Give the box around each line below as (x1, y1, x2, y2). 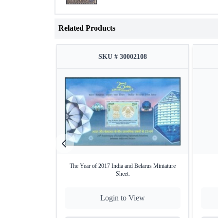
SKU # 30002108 (98, 53, 147, 61)
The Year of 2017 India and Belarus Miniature (70, 163, 176, 170)
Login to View (100, 194, 145, 202)
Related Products (58, 24, 115, 33)
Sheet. (115, 170, 130, 178)
